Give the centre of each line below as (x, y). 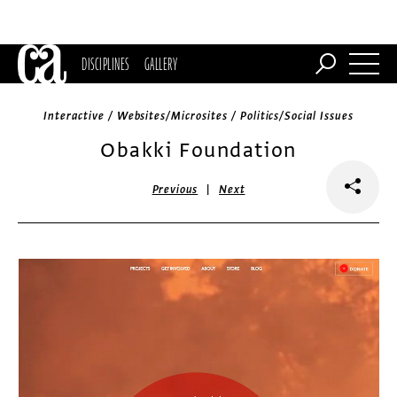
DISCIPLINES (105, 64)
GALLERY (161, 64)
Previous (175, 190)
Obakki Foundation (198, 150)
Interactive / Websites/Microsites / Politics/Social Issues (198, 116)
